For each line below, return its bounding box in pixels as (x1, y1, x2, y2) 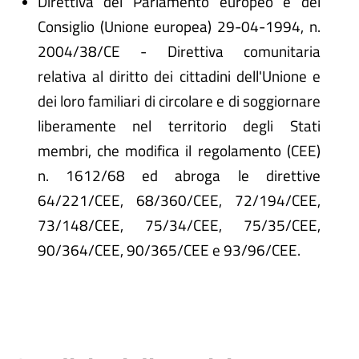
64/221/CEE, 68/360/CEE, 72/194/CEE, (37, 188, 321, 212)
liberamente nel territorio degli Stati (37, 114, 321, 138)
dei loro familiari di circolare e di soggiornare (37, 89, 321, 113)
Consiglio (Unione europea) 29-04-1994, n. (37, 14, 321, 38)
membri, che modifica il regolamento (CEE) (37, 139, 321, 163)
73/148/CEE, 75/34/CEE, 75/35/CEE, (37, 213, 321, 237)
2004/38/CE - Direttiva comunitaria (37, 39, 321, 63)
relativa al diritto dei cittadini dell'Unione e (37, 64, 321, 88)
